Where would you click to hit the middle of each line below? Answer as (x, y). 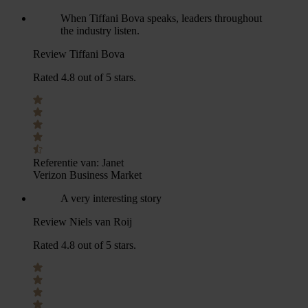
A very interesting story (111, 198)
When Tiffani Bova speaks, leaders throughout (161, 18)
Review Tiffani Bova (79, 54)
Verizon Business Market (87, 175)
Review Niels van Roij (82, 222)
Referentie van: (66, 163)
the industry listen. (100, 31)
